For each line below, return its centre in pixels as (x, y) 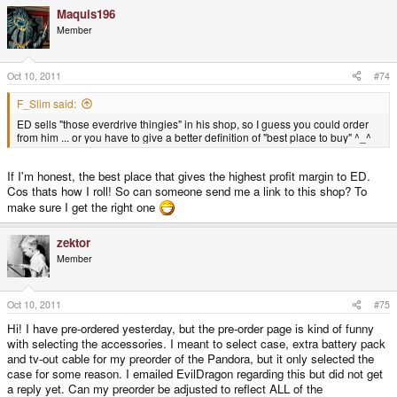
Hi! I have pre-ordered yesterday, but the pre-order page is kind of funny (191, 328)
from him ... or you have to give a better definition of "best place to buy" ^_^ (194, 136)
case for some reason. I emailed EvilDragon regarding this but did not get (195, 373)
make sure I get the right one (83, 207)
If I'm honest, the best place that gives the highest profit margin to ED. (189, 176)
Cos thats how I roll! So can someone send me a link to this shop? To (187, 191)
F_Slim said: (47, 103)
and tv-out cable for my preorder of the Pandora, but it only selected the (191, 358)
